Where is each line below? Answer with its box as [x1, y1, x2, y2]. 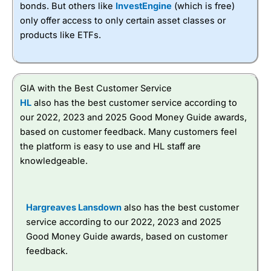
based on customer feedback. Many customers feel [20, 126, 237, 137]
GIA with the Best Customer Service [20, 82, 172, 94]
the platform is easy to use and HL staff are [20, 140, 201, 152]
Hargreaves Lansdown [26, 202, 122, 214]
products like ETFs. [20, 29, 101, 41]
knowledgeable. [20, 155, 88, 166]
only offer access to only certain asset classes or [20, 15, 226, 26]
